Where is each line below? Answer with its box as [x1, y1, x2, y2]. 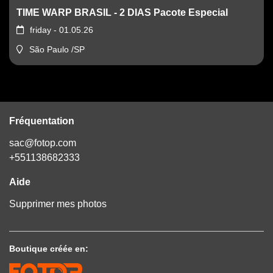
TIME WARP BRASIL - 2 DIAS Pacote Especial [16, 7, 228, 18]
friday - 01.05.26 [30, 25, 93, 35]
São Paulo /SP [29, 44, 85, 55]
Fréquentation [9, 116, 74, 127]
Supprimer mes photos [9, 199, 107, 210]
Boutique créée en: [9, 244, 88, 254]
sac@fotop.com [9, 138, 76, 149]
